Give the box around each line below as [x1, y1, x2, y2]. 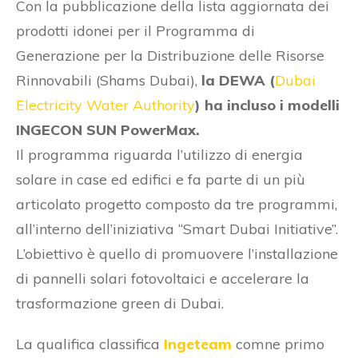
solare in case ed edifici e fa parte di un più [16, 169, 305, 189]
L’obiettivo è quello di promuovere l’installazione [16, 244, 338, 263]
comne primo [236, 334, 324, 353]
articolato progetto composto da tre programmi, [16, 194, 337, 213]
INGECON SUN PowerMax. [16, 120, 200, 139]
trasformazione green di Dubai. [16, 293, 224, 312]
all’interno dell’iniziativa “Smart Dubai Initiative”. [16, 219, 338, 238]
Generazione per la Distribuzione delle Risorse [16, 46, 324, 65]
